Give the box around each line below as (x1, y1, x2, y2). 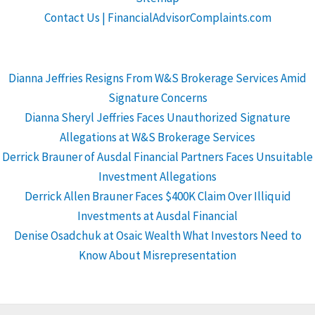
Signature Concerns (108, 89, 207, 105)
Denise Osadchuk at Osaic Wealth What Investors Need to (13, 227, 302, 243)
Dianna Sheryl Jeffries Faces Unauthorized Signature (25, 109, 290, 125)
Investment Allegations (98, 168, 217, 184)
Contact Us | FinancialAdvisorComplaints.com (44, 10, 271, 26)
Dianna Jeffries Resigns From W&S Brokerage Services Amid (8, 70, 307, 86)
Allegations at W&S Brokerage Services (60, 129, 255, 145)
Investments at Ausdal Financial (77, 207, 238, 224)
